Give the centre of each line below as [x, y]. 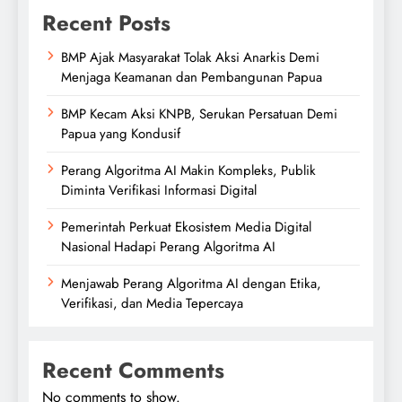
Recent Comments [133, 371]
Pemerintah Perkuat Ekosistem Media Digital [186, 227]
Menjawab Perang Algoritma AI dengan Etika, [191, 284]
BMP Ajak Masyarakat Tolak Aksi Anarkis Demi [190, 58]
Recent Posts [106, 23]
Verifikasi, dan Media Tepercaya [152, 304]
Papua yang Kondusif [121, 134]
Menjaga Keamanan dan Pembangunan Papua [192, 78]
